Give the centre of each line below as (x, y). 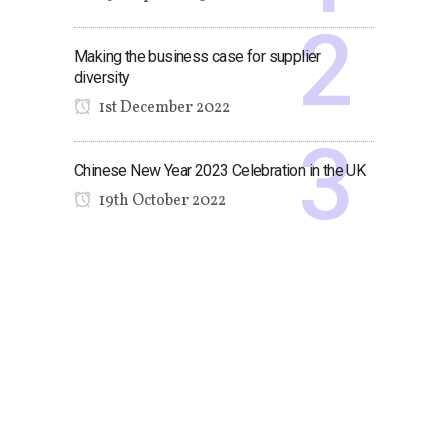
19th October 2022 (161, 201)
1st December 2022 (163, 108)
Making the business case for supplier (197, 56)
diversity (102, 77)
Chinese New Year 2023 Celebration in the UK (220, 170)
